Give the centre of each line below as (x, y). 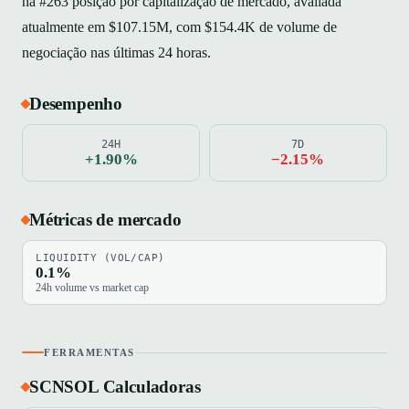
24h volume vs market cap (93, 287)
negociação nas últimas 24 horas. (116, 53)
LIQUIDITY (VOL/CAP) (100, 257)
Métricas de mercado (105, 219)
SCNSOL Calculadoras (115, 387)
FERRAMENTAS (89, 353)
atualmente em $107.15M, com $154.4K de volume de (179, 27)
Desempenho (76, 103)
